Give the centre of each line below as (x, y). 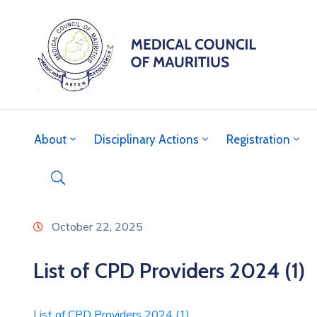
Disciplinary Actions (146, 139)
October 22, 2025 (97, 227)
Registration (258, 139)
